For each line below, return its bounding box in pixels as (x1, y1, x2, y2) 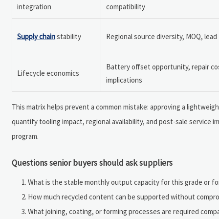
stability (55, 31, 81, 41)
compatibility (106, 1, 145, 11)
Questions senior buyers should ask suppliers (12, 157, 173, 168)
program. (12, 131, 39, 141)
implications (106, 75, 142, 85)
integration (17, 1, 51, 11)
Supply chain (17, 31, 55, 41)
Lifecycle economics (17, 68, 79, 78)
